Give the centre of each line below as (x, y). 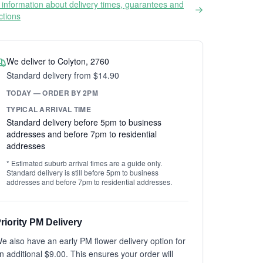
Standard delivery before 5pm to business (84, 122)
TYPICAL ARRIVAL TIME (49, 109)
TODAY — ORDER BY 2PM (52, 93)
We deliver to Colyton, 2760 (58, 61)
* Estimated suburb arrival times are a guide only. (84, 163)
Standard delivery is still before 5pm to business (82, 172)
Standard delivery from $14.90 (63, 75)
